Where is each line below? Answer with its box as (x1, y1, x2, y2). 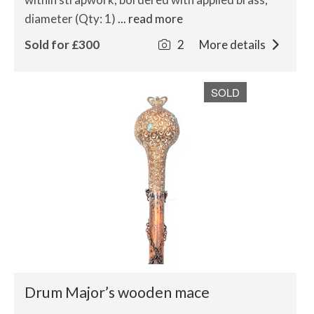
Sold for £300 (25, 37, 100, 52)
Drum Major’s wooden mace (25, 283, 210, 301)
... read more (118, 11, 183, 26)
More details (198, 37, 268, 52)
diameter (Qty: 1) (25, 11, 118, 26)
